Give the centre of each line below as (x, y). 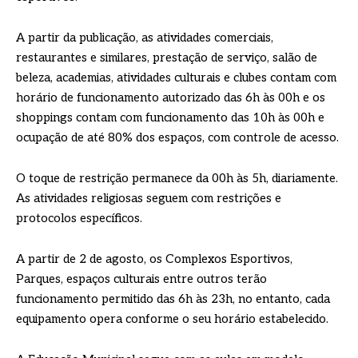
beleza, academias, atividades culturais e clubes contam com (176, 78)
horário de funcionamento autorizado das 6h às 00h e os (171, 98)
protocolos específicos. (79, 219)
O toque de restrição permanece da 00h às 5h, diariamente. (177, 179)
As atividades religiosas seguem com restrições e (149, 199)
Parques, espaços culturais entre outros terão (141, 279)
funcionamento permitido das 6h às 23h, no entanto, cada (173, 299)
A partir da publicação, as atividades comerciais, (145, 38)
